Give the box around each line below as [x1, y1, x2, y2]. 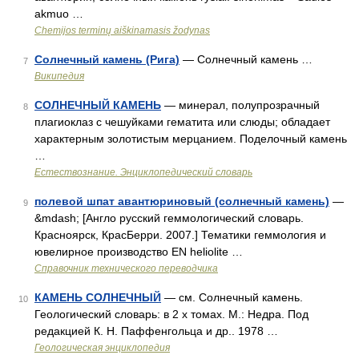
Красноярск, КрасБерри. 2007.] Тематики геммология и [34, 228, 326, 241]
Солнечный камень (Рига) [34, 53, 179, 66]
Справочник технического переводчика [34, 263, 218, 274]
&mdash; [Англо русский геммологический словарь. [34, 212, 304, 224]
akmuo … [34, 7, 83, 20]
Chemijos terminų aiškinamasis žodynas [34, 25, 210, 36]
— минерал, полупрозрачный [161, 99, 320, 111]
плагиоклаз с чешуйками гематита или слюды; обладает [34, 115, 330, 128]
